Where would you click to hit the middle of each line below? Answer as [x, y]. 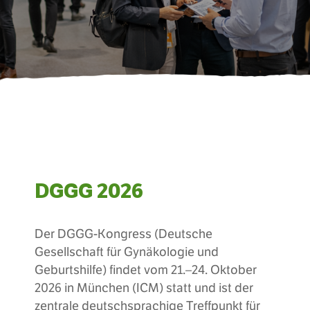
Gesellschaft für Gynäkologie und [127, 252]
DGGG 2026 [89, 191]
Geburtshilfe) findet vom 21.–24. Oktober [146, 270]
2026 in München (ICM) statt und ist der [144, 288]
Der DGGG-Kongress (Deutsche [124, 234]
